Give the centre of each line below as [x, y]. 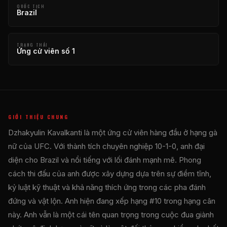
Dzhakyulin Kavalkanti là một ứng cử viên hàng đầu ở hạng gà [113, 132]
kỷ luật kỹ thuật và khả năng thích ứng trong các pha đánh [107, 187]
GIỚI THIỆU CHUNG [38, 117]
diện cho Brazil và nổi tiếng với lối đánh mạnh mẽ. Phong [105, 160]
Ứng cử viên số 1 [46, 51]
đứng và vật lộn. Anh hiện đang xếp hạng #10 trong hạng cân [112, 201]
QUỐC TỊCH [31, 6]
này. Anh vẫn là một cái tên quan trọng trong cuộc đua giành [111, 214]
